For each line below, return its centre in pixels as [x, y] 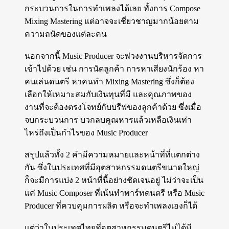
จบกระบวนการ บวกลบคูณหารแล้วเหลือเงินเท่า [108, 120]
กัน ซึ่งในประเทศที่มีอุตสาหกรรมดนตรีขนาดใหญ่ [112, 168]
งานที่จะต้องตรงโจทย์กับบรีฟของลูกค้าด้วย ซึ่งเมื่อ [113, 107]
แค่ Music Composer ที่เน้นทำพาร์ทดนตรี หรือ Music [114, 193]
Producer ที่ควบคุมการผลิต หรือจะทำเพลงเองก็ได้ [111, 206]
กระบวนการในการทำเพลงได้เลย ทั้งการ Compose [112, 9]
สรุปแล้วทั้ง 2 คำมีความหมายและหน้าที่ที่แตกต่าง [112, 155]
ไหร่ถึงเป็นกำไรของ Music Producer [86, 133]
